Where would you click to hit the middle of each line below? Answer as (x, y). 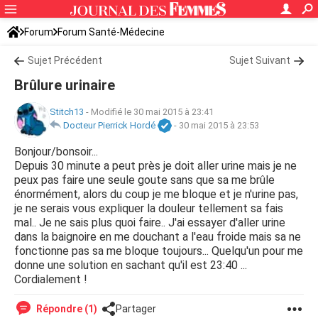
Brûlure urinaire (65, 85)
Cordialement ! (51, 279)
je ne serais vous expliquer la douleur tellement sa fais (149, 208)
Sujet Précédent (65, 60)
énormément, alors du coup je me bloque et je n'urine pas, (156, 194)
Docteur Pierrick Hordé (109, 126)
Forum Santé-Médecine (111, 32)
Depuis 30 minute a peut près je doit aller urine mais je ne (155, 166)
